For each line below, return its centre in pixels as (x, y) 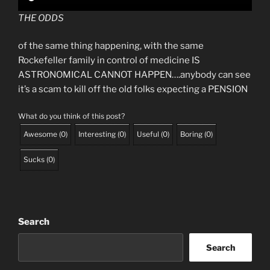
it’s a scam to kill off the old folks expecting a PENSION (133, 89)
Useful (148, 134)
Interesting (97, 134)
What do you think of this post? (71, 116)
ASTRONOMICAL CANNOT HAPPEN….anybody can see (134, 75)
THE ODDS (41, 18)
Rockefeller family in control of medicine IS (109, 61)
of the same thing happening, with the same (111, 46)
